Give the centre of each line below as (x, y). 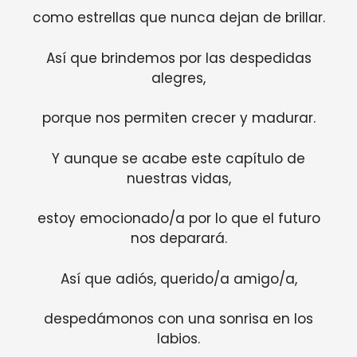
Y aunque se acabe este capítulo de (178, 158)
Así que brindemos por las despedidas (178, 58)
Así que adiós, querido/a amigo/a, (178, 279)
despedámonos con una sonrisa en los (178, 319)
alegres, (178, 78)
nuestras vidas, (178, 178)
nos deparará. (178, 239)
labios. (178, 339)
